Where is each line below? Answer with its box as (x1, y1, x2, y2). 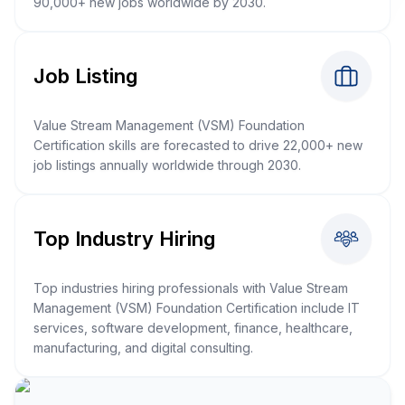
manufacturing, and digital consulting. (33, 340, 253, 355)
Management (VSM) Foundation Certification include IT (33, 300, 360, 316)
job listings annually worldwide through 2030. (33, 157, 301, 173)
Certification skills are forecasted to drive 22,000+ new (33, 137, 363, 153)
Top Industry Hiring (33, 226, 215, 250)
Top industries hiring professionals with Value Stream (33, 280, 348, 296)
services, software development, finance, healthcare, (33, 320, 353, 335)
